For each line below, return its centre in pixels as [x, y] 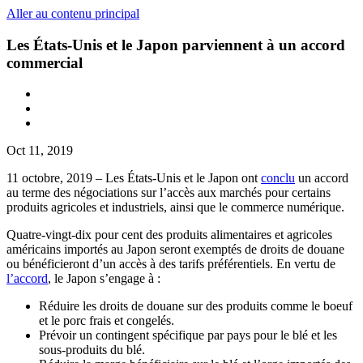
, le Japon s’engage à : [104, 279]
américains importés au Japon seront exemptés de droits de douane [175, 250]
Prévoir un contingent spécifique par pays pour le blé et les [188, 335]
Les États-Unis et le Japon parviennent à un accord [176, 45]
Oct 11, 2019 [40, 151]
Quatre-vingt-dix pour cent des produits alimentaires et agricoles [169, 235]
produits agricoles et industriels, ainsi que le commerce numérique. [175, 207]
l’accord [27, 279]
